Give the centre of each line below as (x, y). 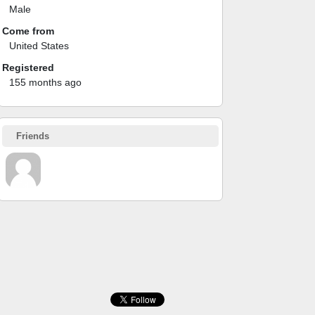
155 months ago (45, 82)
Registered (28, 67)
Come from (28, 31)
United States (39, 45)
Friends (33, 136)
